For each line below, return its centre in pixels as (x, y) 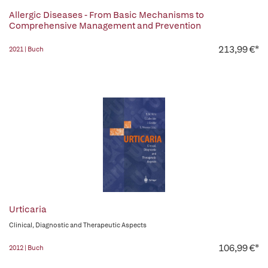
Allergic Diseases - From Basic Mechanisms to (106, 15)
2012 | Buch (26, 248)
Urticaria (28, 209)
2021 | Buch (26, 49)
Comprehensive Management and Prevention (105, 26)
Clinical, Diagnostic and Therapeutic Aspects (78, 225)
